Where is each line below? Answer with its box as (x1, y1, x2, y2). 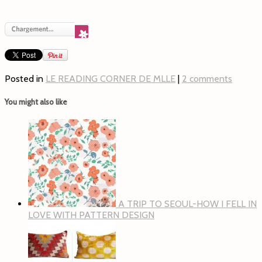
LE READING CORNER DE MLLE (46, 73, 175, 85)
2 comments (182, 73, 232, 85)
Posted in (5, 73, 46, 85)
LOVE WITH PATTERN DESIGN (28, 209, 154, 221)
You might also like (5, 97, 67, 107)
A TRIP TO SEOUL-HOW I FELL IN (118, 198, 257, 210)
